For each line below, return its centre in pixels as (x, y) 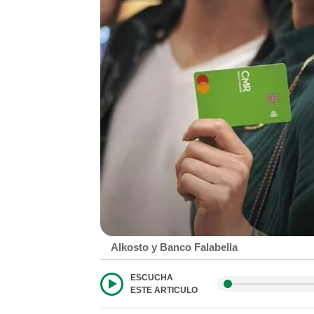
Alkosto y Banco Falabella (174, 247)
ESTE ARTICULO (164, 290)
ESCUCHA (152, 278)
